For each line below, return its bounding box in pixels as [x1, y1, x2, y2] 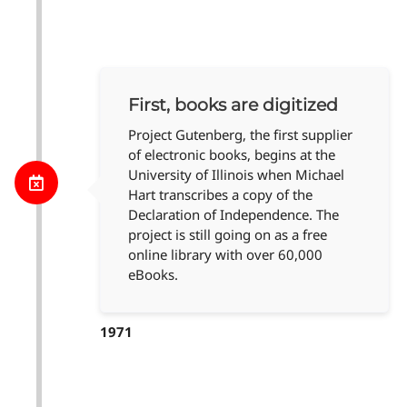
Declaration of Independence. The [128, 205, 339, 224]
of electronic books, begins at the [128, 145, 335, 164]
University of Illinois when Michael [128, 165, 344, 184]
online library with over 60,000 [128, 245, 323, 264]
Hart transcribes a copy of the [128, 185, 313, 204]
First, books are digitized [128, 94, 338, 116]
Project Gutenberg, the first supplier [128, 125, 352, 144]
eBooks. [128, 265, 182, 284]
